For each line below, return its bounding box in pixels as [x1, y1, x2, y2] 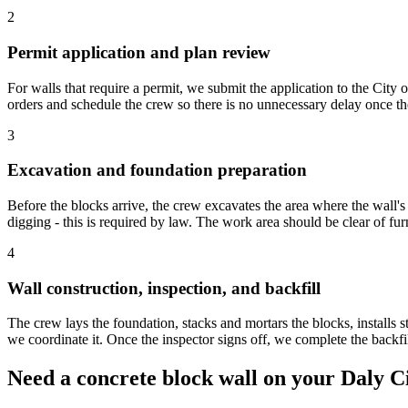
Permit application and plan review [7, 42, 270, 62]
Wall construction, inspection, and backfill [7, 278, 321, 298]
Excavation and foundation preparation [7, 160, 307, 180]
